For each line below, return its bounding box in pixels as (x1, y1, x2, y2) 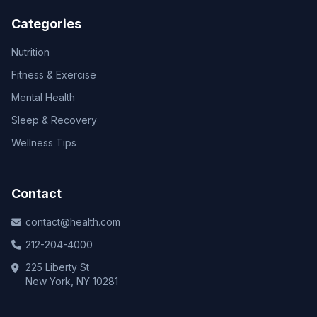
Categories (11, 16, 81, 31)
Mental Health (11, 91, 75, 103)
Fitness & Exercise (11, 69, 96, 81)
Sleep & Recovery (11, 114, 97, 126)
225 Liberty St (25, 261, 89, 273)
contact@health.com (25, 216, 120, 228)
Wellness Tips (11, 137, 76, 149)
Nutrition (11, 46, 50, 58)
